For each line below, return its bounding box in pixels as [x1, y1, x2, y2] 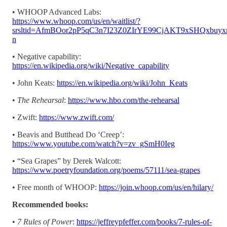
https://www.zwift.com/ [39, 112, 114, 122]
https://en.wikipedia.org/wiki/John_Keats [57, 78, 187, 87]
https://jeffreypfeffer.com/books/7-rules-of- [77, 217, 212, 226]
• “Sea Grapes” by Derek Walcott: [12, 156, 121, 165]
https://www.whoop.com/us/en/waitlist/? [12, 16, 140, 25]
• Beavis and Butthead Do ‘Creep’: [12, 130, 124, 139]
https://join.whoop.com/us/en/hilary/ [99, 182, 213, 192]
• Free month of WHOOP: [12, 182, 99, 192]
